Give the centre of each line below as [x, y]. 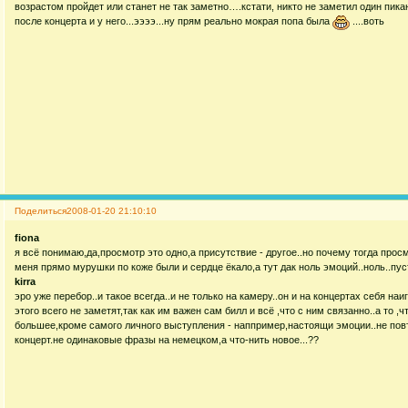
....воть [367, 20]
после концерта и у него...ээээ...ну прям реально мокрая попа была [173, 20]
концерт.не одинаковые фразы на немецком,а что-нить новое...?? [166, 339]
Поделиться [40, 211]
